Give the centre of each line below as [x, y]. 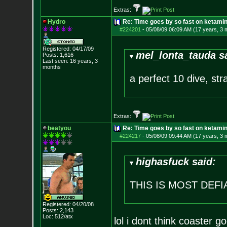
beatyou [59, 128]
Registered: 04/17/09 [68, 49]
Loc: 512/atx [58, 216]
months [51, 67]
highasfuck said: [176, 162]
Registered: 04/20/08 [68, 204]
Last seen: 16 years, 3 [70, 61]
